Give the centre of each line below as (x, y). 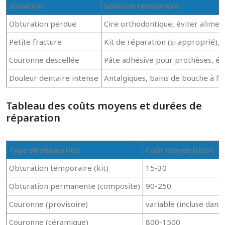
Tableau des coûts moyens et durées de (104, 106)
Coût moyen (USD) (180, 150)
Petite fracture (35, 42)
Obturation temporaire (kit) (59, 168)
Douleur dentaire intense (54, 78)
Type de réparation (44, 150)
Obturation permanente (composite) (75, 186)
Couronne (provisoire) (48, 204)
